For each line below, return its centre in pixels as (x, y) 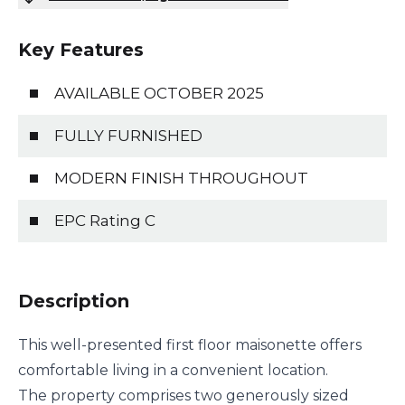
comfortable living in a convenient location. (173, 371)
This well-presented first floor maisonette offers (190, 345)
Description (74, 301)
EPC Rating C (105, 221)
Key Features (81, 50)
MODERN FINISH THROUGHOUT (181, 179)
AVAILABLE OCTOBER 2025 (159, 94)
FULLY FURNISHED (128, 136)
